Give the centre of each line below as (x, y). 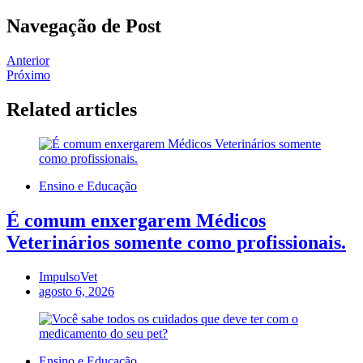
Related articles (72, 109)
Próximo (28, 75)
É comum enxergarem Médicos (136, 220)
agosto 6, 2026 (77, 291)
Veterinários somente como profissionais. (176, 242)
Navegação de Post (84, 26)
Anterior (28, 61)
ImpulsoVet (68, 276)
